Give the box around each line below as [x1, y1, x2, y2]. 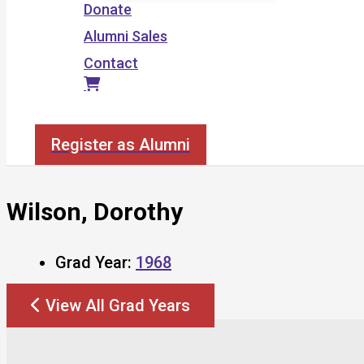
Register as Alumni [51, 135, 190, 154]
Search [34, 106, 81, 123]
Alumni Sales [84, 28, 167, 45]
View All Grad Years [45, 295, 190, 315]
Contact [84, 54, 138, 71]
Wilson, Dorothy [6, 197, 183, 226]
